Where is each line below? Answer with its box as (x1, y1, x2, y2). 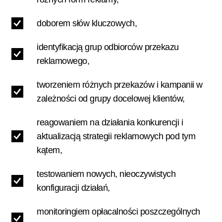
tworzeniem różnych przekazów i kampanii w (37, 80, 203, 90)
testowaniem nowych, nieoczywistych (37, 169, 175, 179)
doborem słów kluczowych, (37, 18, 137, 28)
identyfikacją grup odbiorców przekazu (37, 42, 179, 52)
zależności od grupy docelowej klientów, (37, 94, 185, 104)
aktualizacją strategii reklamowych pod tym (37, 131, 195, 141)
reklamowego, (37, 56, 89, 66)
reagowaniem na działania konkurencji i (37, 117, 183, 127)
